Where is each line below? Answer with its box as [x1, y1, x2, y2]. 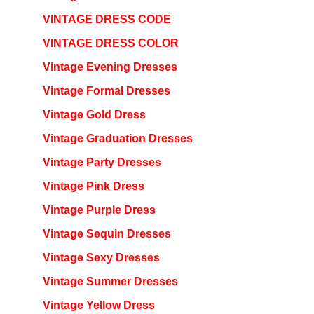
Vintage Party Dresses [42, 156, 161, 168]
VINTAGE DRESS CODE [42, 13, 171, 25]
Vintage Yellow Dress [42, 299, 155, 311]
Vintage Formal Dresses [42, 84, 170, 97]
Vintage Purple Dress [42, 203, 156, 216]
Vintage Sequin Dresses [42, 227, 171, 240]
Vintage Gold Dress [42, 108, 146, 121]
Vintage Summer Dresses [42, 275, 178, 287]
